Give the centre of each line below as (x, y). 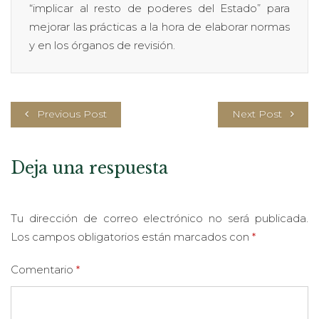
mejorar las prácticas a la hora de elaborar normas (159, 26)
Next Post (257, 114)
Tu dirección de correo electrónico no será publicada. (159, 218)
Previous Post (72, 114)
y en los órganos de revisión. (102, 45)
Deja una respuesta (89, 168)
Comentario (43, 269)
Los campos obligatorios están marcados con (131, 236)
